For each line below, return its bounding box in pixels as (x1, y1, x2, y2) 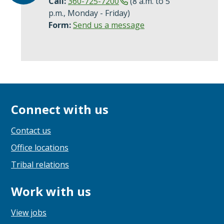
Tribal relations (11, 158, 69, 170)
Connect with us (11, 100, 108, 117)
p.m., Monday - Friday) (48, 7, 130, 18)
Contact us (11, 124, 51, 136)
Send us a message (73, 19, 144, 30)
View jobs (11, 206, 46, 218)
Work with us (11, 182, 91, 199)
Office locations (11, 141, 68, 153)
